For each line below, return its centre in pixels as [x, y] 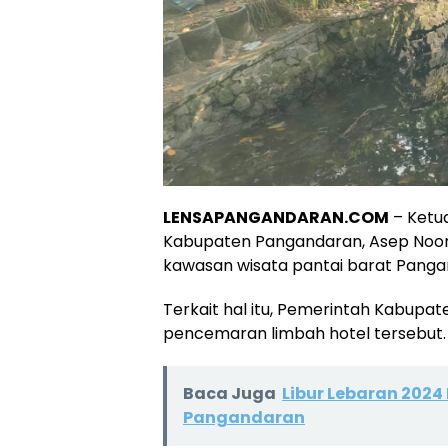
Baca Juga [229, 393]
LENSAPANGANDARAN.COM [276, 217]
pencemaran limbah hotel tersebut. [304, 333]
